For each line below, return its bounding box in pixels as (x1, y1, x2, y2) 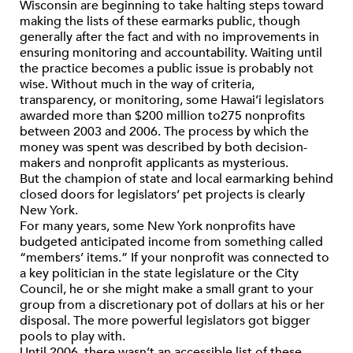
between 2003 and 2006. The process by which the (20, 123, 309, 140)
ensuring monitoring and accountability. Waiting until (20, 44, 322, 61)
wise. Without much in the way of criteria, (20, 76, 255, 93)
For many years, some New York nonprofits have (20, 217, 295, 235)
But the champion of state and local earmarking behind (20, 170, 333, 188)
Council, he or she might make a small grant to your (20, 281, 314, 298)
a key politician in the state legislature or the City (20, 265, 299, 282)
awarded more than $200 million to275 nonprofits (20, 107, 305, 124)
